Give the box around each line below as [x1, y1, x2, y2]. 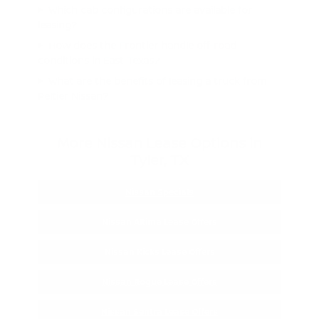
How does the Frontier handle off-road [48, 38, 236, 52]
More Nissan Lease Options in [57, 132, 262, 152]
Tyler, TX [130, 150, 189, 169]
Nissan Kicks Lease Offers [104, 245, 215, 258]
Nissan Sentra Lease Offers [101, 305, 218, 318]
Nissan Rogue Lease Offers [102, 275, 217, 288]
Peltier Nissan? [37, 88, 108, 103]
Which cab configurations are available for [48, 2, 252, 16]
